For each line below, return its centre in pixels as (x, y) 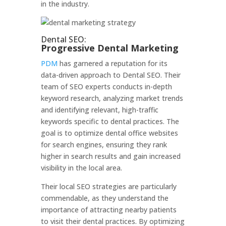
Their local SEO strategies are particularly (108, 186)
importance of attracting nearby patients (108, 210)
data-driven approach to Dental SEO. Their (110, 75)
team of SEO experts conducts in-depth (106, 87)
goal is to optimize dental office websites (109, 133)
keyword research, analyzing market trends (112, 98)
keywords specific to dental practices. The (110, 121)
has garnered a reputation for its (112, 63)
